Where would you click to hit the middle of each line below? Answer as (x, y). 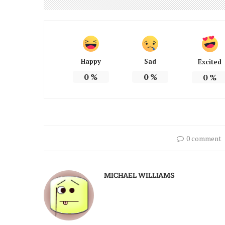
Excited (210, 62)
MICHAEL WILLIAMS (139, 175)
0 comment (204, 138)
